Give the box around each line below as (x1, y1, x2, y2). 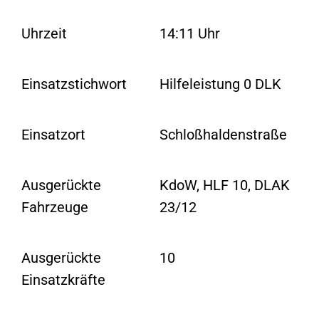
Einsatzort (21, 125, 86, 143)
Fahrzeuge (21, 198, 89, 216)
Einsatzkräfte (21, 271, 106, 288)
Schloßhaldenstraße (159, 125, 287, 143)
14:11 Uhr (159, 24, 220, 42)
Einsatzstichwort (21, 75, 127, 93)
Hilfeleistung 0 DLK (159, 75, 281, 93)
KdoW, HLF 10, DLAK (159, 176, 290, 194)
